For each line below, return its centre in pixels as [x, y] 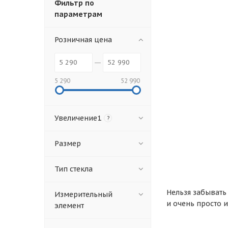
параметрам [78, 15]
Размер [68, 144]
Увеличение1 [78, 118]
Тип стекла [74, 169]
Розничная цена [83, 40]
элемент [69, 206]
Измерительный [83, 195]
